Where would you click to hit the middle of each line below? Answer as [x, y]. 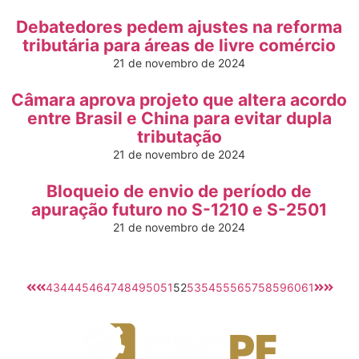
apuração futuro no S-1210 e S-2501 [179, 210]
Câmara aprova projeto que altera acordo [179, 100]
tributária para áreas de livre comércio [179, 45]
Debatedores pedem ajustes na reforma [179, 27]
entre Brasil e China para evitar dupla [179, 118]
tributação [179, 137]
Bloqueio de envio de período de [179, 191]
